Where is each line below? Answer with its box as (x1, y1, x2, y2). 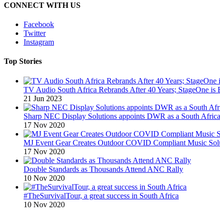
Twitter (24, 29, 46, 38)
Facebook (24, 20, 54, 29)
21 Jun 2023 (24, 94, 62, 103)
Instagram (24, 38, 54, 47)
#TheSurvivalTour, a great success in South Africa (24, 191, 179, 200)
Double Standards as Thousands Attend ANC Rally (24, 165, 183, 173)
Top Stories (4, 57, 42, 66)
